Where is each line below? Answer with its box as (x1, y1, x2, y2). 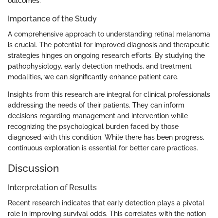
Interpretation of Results (8, 182, 97, 192)
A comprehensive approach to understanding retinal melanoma (8, 30, 210, 38)
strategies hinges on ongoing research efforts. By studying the (8, 52, 205, 60)
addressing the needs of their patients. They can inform (8, 101, 184, 109)
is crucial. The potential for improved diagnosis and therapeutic (8, 41, 210, 49)
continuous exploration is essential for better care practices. (8, 144, 198, 152)
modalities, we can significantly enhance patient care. (8, 73, 179, 81)
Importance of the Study (8, 14, 97, 24)
